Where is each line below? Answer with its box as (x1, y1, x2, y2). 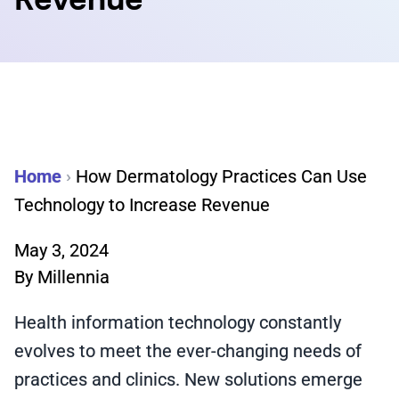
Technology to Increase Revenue (14, 194, 270, 216)
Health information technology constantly (14, 312, 341, 333)
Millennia (37, 266, 110, 288)
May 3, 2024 (14, 240, 109, 261)
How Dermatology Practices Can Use (76, 166, 367, 187)
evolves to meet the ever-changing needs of (14, 340, 362, 362)
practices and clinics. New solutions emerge (14, 369, 362, 390)
